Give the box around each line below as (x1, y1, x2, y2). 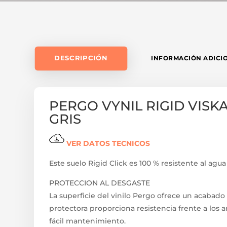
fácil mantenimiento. (49, 216, 126, 225)
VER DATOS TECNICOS (64, 138, 150, 148)
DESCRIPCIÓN (54, 53, 108, 62)
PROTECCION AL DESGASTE (49, 178, 150, 187)
